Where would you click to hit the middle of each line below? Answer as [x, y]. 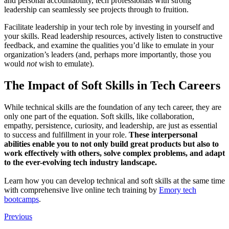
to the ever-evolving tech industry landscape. [81, 162]
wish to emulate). [65, 63]
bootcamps [21, 199]
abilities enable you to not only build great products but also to [111, 144]
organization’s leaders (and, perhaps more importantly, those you [108, 54]
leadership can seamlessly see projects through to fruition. [96, 9]
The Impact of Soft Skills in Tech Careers [112, 85]
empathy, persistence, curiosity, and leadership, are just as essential [111, 125]
